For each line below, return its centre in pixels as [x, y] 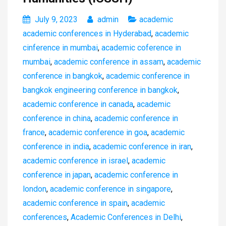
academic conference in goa [98, 132]
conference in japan [57, 175]
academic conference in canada [78, 104]
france [34, 132]
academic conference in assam [109, 62]
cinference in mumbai [60, 47]
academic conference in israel [75, 160]
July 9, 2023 [56, 19]
